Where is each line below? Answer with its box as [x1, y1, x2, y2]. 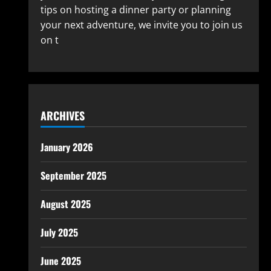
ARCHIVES [40, 108, 85, 123]
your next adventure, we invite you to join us [40, 18, 243, 31]
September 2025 [40, 168, 106, 183]
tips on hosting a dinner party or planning [40, 3, 231, 16]
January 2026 [40, 140, 93, 154]
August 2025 [40, 197, 91, 211]
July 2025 [40, 225, 78, 240]
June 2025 [40, 253, 81, 268]
